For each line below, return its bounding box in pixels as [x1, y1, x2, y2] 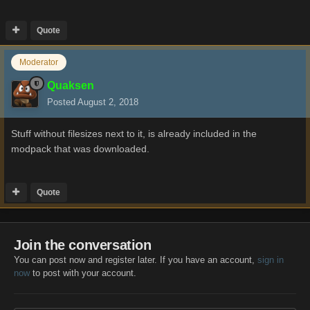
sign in [257, 254, 284, 265]
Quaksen [47, 79, 94, 91]
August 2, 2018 [77, 96, 138, 107]
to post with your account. [30, 267, 136, 278]
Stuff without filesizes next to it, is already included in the [11, 127, 257, 139]
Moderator [19, 57, 58, 67]
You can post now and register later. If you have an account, [14, 254, 257, 265]
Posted [47, 96, 77, 107]
